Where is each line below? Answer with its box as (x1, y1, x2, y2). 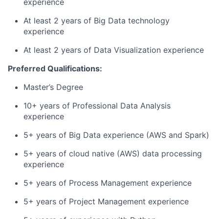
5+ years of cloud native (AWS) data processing (23, 149, 202, 158)
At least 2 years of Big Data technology (23, 16, 170, 25)
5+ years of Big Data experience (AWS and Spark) (23, 130, 209, 140)
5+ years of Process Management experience (23, 178, 192, 188)
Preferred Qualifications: (8, 64, 102, 73)
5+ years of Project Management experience (23, 197, 189, 206)
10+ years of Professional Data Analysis (23, 101, 171, 110)
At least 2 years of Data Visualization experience (23, 45, 204, 55)
